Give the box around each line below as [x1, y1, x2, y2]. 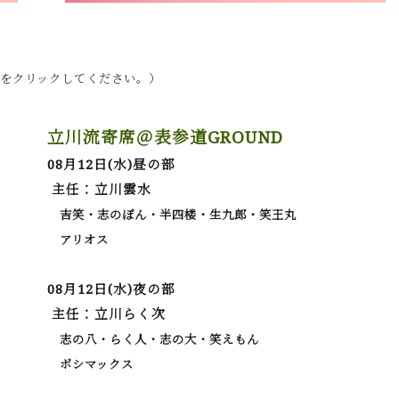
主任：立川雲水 [47, 180, 152, 198]
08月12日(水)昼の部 [47, 155, 176, 173]
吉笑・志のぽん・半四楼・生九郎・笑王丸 [47, 207, 297, 223]
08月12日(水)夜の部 [47, 280, 176, 297]
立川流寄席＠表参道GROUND [47, 126, 284, 148]
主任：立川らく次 [47, 305, 167, 322]
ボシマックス [47, 356, 134, 372]
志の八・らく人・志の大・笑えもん [47, 331, 260, 347]
